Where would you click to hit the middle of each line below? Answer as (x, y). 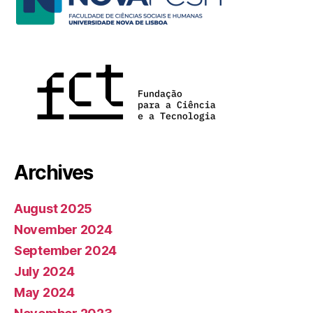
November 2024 (63, 229)
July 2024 (44, 271)
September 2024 (66, 250)
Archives (53, 172)
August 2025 (53, 208)
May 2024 (44, 292)
